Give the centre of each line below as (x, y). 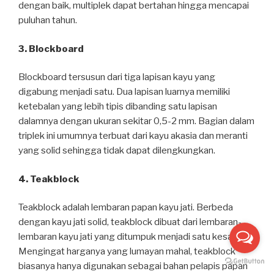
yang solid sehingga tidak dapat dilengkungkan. (117, 151)
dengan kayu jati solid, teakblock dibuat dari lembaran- (130, 222)
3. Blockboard (51, 49)
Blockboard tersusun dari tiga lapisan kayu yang (117, 77)
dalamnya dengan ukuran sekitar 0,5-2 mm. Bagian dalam (136, 121)
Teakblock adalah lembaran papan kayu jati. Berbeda (126, 208)
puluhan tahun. (48, 20)
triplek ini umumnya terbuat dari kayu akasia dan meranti (133, 136)
